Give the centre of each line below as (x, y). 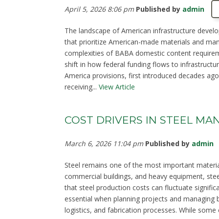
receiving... (82, 87)
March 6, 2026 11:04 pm (104, 143)
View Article (117, 87)
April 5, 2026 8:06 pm (99, 9)
